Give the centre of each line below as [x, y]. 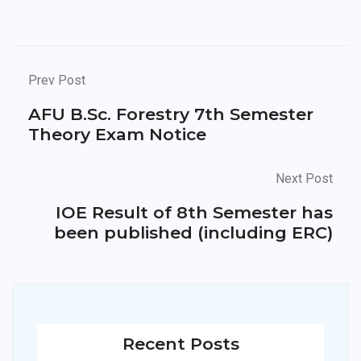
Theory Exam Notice [117, 134]
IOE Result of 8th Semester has [194, 212]
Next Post [304, 178]
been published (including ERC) [193, 232]
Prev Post [57, 80]
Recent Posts [180, 344]
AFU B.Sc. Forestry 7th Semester [171, 114]
